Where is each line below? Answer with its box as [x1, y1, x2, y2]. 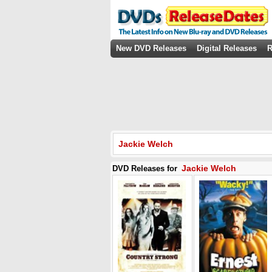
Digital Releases [197, 44, 257, 53]
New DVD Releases [116, 44, 186, 53]
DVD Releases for [112, 164, 180, 173]
